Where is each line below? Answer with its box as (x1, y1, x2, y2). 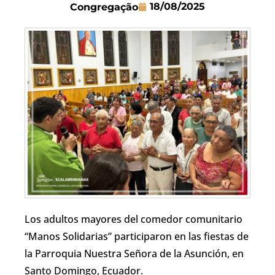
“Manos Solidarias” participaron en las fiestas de (25, 230, 249, 243)
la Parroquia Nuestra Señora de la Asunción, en (25, 247, 244, 260)
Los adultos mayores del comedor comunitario (25, 212, 242, 226)
